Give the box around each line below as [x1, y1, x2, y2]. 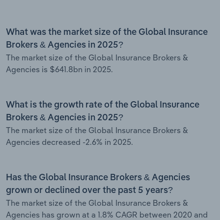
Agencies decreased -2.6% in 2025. [6, 137, 133, 147]
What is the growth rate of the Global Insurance [6, 100, 199, 110]
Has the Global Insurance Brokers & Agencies [6, 173, 190, 182]
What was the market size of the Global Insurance [6, 27, 208, 37]
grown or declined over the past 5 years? [6, 186, 173, 195]
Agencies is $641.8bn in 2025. [6, 64, 113, 74]
